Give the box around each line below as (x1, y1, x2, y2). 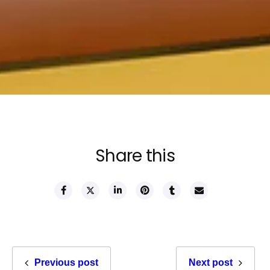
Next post (189, 257, 233, 268)
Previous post (34, 257, 98, 268)
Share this (95, 144, 175, 168)
